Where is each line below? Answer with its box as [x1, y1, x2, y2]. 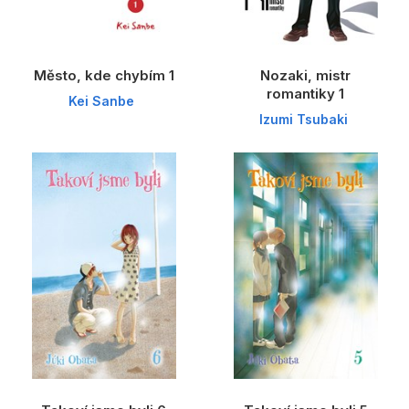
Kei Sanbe [68, 93, 134, 110]
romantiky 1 [267, 84, 344, 102]
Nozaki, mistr [260, 66, 351, 84]
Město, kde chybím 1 [33, 66, 174, 84]
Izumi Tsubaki [258, 111, 348, 128]
